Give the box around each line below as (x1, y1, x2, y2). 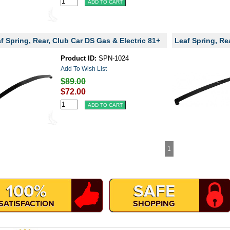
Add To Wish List (61, 65, 107, 72)
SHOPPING (133, 199, 175, 208)
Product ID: (61, 54, 97, 62)
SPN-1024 (97, 54, 129, 62)
